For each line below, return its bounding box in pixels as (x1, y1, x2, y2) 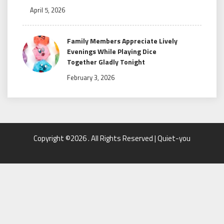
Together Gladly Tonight (67, 56, 145, 67)
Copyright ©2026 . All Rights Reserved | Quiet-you (33, 132, 190, 144)
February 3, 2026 (67, 72, 114, 83)
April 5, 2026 (30, 5, 65, 15)
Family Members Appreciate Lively (67, 35, 177, 46)
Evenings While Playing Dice (67, 46, 156, 57)
